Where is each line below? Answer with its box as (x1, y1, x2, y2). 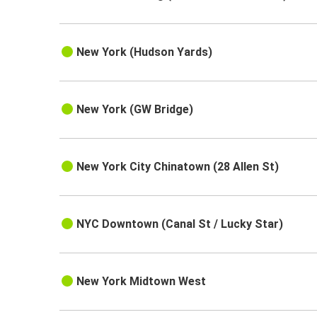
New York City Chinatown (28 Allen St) (76, 160, 279, 174)
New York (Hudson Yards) (76, 45, 213, 59)
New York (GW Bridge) (76, 103, 194, 117)
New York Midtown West (76, 275, 207, 289)
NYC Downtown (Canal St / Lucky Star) (76, 217, 284, 231)
